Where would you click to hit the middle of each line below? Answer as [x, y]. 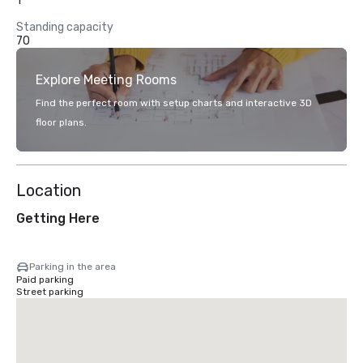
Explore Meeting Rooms [106, 80]
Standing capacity [65, 27]
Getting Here [58, 218]
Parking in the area [73, 267]
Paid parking [45, 280]
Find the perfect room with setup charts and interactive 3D [174, 103]
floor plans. [61, 122]
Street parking [50, 292]
